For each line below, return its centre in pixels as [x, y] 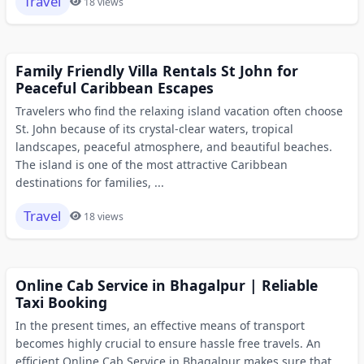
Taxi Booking [61, 302]
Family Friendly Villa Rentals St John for [156, 70]
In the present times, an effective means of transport [160, 325]
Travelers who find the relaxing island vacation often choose [179, 110]
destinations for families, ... [89, 182]
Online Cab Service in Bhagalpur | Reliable [166, 285]
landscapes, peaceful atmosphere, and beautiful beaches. [173, 146]
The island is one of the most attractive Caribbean [151, 164]
